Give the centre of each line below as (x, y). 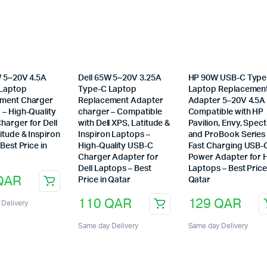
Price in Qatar (105, 180)
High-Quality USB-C (116, 146)
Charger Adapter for (118, 158)
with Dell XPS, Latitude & (124, 124)
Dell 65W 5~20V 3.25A (120, 78)
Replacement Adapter (121, 101)
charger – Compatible (120, 112)
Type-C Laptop (108, 90)
